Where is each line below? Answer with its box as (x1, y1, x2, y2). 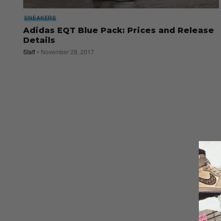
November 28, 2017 (41, 47, 94, 56)
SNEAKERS (24, 13, 57, 22)
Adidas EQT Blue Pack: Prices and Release (23, 26, 214, 36)
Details (23, 36, 55, 45)
